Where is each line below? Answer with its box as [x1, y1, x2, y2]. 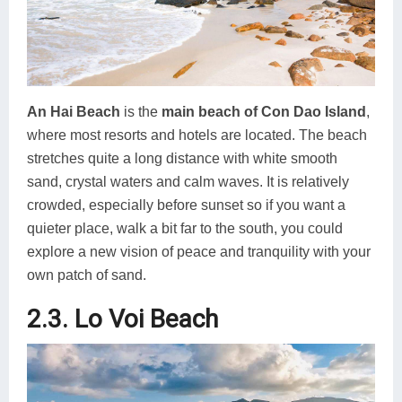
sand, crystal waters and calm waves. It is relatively [27, 173, 349, 189]
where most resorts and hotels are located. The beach [27, 127, 367, 143]
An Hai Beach [27, 103, 120, 119]
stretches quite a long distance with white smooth [27, 150, 337, 166]
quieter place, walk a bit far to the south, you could [27, 220, 343, 236]
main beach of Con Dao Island [162, 103, 366, 119]
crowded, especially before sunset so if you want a [27, 197, 345, 213]
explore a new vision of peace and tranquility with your [27, 243, 371, 259]
